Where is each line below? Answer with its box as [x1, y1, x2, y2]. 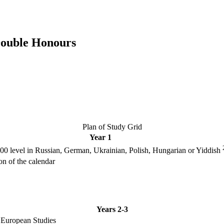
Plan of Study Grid [82, 122, 142, 131]
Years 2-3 [96, 205, 128, 214]
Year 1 [89, 133, 111, 142]
